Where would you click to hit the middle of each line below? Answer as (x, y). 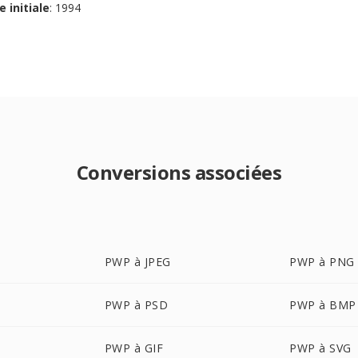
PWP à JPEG (137, 262)
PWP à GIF (134, 348)
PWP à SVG (320, 348)
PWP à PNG (322, 262)
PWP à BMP (323, 305)
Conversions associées (179, 172)
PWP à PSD (136, 305)
